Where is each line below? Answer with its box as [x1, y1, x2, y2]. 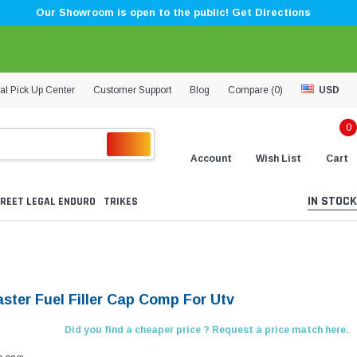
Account [190, 152, 232, 164]
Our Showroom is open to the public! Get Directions [35, 6, 311, 18]
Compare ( [228, 84, 274, 96]
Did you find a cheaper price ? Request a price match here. [64, 324, 349, 336]
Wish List [256, 152, 301, 164]
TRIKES [104, 194, 138, 210]
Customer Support [93, 84, 171, 96]
